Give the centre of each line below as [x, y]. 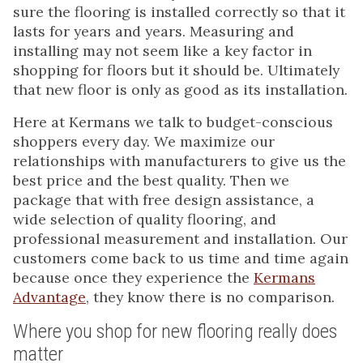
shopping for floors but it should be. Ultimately [176, 70]
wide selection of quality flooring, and [145, 220]
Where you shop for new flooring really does [175, 332]
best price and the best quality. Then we [151, 181]
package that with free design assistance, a [164, 200]
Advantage [49, 297]
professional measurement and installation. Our [180, 239]
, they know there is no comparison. [210, 297]
